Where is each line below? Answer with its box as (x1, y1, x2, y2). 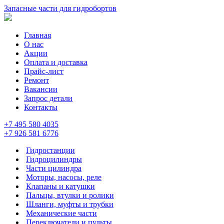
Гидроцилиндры (26, 155, 82, 163)
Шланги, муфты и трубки (26, 200, 113, 208)
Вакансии (24, 85, 57, 93)
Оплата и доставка (24, 58, 87, 66)
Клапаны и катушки (26, 182, 95, 190)
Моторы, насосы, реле (26, 173, 101, 181)
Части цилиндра (26, 164, 81, 172)
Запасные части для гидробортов (4, 4, 116, 12)
